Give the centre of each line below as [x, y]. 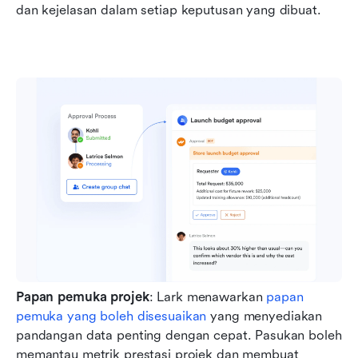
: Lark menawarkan [208, 296]
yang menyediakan [265, 316]
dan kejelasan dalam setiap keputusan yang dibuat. [169, 10]
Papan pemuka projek [83, 296]
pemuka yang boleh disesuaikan [111, 316]
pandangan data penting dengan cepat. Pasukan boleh [179, 335]
